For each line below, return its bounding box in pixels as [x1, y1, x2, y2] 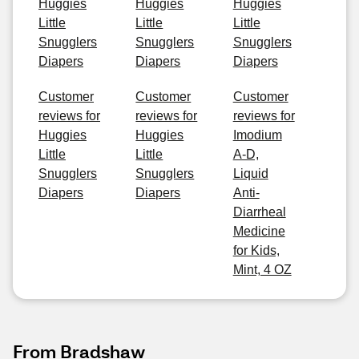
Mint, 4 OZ [232, 263, 292, 276]
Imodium [232, 128, 282, 142]
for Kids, [232, 244, 280, 257]
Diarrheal [232, 205, 286, 219]
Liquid [232, 167, 268, 180]
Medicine [232, 224, 285, 238]
